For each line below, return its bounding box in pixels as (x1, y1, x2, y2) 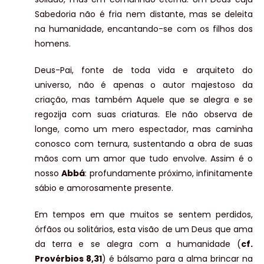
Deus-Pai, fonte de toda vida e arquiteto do (34, 64, 253, 77)
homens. (34, 38, 71, 50)
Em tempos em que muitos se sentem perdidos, (34, 209, 253, 221)
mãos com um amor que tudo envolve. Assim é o (34, 153, 253, 165)
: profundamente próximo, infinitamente (85, 167, 253, 180)
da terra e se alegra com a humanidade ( (34, 238, 242, 250)
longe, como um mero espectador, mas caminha (34, 123, 253, 136)
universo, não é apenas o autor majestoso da (34, 79, 253, 91)
